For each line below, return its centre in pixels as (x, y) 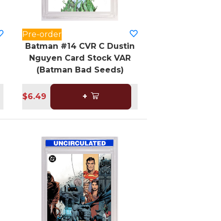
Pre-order (42, 35)
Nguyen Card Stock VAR (80, 58)
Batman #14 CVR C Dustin (80, 46)
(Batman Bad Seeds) (80, 70)
